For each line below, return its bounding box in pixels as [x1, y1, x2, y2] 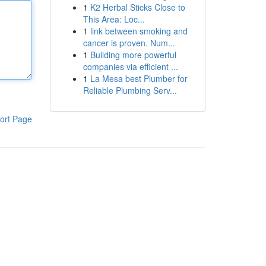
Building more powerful [90, 49, 176, 61]
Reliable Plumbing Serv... [83, 84, 177, 96]
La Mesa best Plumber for [90, 72, 188, 84]
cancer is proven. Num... [83, 37, 175, 49]
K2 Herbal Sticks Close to [90, 1, 185, 13]
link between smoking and [90, 25, 188, 37]
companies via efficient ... [83, 61, 178, 72]
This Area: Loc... [83, 13, 145, 25]
